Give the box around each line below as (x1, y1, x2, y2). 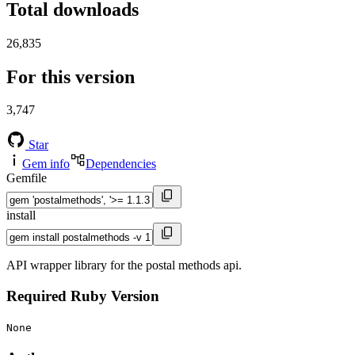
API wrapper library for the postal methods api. (6, 258, 242, 273)
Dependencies (86, 157, 156, 171)
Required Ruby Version (6, 288, 159, 305)
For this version (6, 66, 135, 87)
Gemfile (6, 171, 47, 185)
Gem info (22, 157, 70, 171)
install (6, 208, 36, 223)
